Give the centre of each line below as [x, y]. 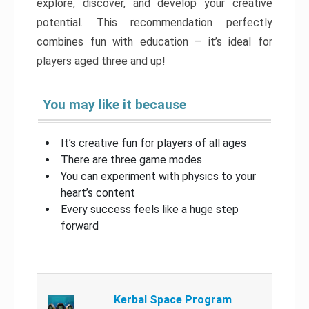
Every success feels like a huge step [150, 210]
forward [80, 226]
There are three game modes [131, 160]
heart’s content [98, 193]
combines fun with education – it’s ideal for [154, 42]
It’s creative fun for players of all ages [153, 143]
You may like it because [115, 105]
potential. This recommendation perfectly [154, 23]
